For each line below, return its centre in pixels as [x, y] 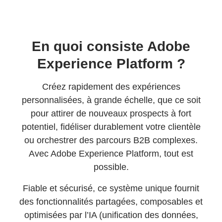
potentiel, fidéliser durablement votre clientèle [111, 127]
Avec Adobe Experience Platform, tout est [111, 154]
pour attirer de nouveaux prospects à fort [111, 113]
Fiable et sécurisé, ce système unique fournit [111, 188]
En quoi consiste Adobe [111, 46]
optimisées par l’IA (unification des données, [111, 215]
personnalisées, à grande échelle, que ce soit [111, 100]
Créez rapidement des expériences [111, 87]
